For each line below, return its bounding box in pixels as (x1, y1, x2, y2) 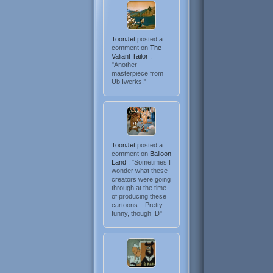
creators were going (111, 175, 171, 183)
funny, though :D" (111, 210, 162, 218)
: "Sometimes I (127, 158, 171, 166)
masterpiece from (111, 69, 163, 77)
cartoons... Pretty (111, 201, 163, 209)
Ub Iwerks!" (111, 78, 146, 86)
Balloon (149, 150, 171, 158)
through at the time (111, 184, 166, 192)
